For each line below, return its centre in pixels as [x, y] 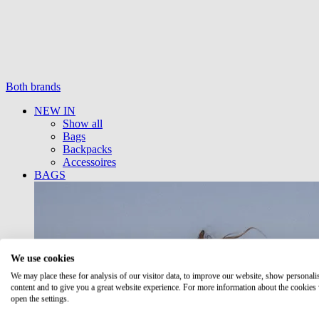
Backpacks [87, 149]
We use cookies [42, 258]
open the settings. [40, 299]
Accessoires [89, 162]
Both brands [33, 86]
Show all [83, 123]
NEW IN [55, 110]
